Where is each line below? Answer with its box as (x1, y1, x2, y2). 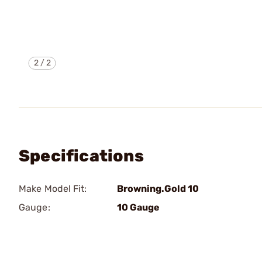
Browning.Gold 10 (117, 183, 199, 194)
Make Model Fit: (19, 183, 87, 194)
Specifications (19, 146, 144, 166)
